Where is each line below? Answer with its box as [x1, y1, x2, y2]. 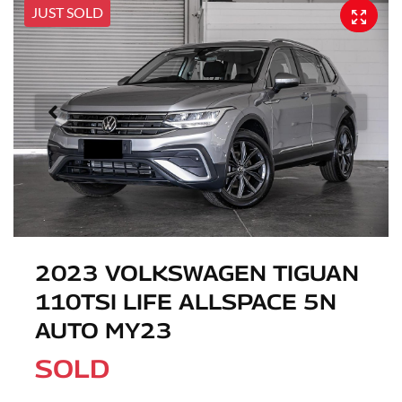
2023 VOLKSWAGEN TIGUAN [35, 260, 359, 286]
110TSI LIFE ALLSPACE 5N [35, 289, 336, 315]
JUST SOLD [31, 3, 103, 21]
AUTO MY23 [35, 318, 172, 344]
